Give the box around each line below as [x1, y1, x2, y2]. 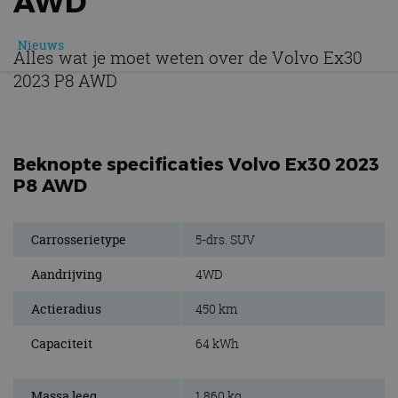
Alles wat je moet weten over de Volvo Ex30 [13, 46, 362, 70]
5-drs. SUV [195, 231, 255, 249]
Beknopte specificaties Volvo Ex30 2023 [13, 153, 379, 175]
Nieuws [18, 36, 64, 54]
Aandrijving [31, 266, 102, 283]
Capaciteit [31, 335, 92, 353]
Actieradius [31, 300, 101, 318]
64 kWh [195, 335, 239, 353]
